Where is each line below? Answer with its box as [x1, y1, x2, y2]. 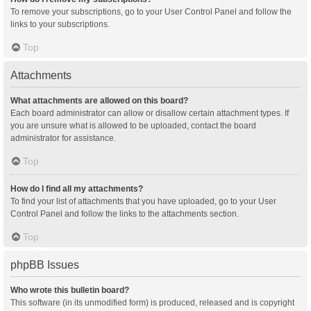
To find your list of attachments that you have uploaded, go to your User [10, 196, 276, 206]
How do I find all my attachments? [10, 183, 143, 194]
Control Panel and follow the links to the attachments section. [10, 208, 239, 219]
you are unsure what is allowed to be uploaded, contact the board [10, 120, 256, 131]
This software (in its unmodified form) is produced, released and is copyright [10, 297, 294, 308]
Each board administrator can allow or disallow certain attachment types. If [10, 108, 289, 118]
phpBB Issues [10, 258, 79, 271]
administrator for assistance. [10, 133, 116, 143]
